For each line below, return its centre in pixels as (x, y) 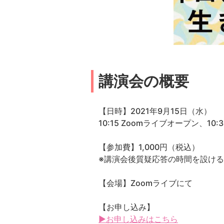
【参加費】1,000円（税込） (149, 147)
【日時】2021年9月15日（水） (155, 111)
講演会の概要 (144, 81)
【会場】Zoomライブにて (145, 183)
